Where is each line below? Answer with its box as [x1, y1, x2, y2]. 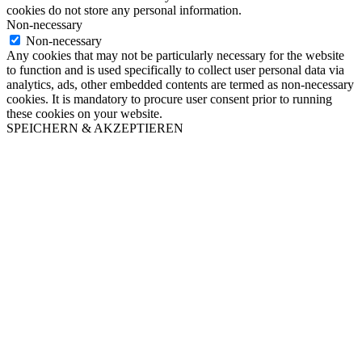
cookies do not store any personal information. [6, 2, 242, 17]
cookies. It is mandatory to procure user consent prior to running [6, 91, 332, 106]
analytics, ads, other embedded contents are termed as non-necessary [6, 77, 354, 91]
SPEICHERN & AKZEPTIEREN [6, 120, 183, 135]
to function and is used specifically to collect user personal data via [6, 62, 344, 77]
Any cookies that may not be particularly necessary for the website [6, 48, 344, 62]
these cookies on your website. [6, 106, 162, 120]
